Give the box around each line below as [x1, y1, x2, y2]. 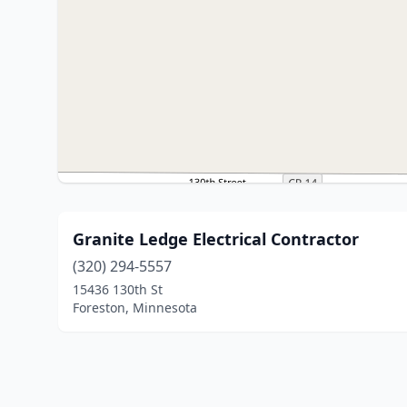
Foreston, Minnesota [73, 299, 197, 316]
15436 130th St [73, 281, 163, 298]
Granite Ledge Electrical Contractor [73, 228, 359, 250]
